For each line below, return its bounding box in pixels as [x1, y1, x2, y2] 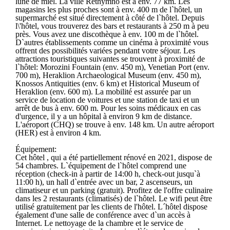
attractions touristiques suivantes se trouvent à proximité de [15, 54, 205, 63]
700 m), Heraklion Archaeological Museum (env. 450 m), [15, 70, 201, 80]
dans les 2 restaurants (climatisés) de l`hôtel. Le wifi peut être [15, 194, 212, 203]
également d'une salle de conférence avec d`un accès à [15, 210, 190, 219]
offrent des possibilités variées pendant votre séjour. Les [15, 46, 195, 55]
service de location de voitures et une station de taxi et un [15, 95, 199, 104]
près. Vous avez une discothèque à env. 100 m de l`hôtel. [15, 29, 199, 39]
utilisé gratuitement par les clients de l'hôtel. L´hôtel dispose [15, 202, 207, 211]
